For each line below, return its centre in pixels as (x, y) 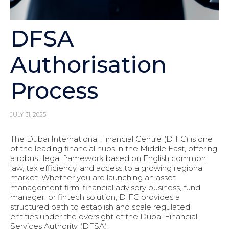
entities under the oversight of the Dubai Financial (104, 217)
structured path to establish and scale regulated (100, 207)
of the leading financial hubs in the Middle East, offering (114, 149)
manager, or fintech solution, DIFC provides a (95, 197)
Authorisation (88, 65)
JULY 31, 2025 (28, 115)
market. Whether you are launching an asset (93, 178)
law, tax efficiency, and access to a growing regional (107, 168)
